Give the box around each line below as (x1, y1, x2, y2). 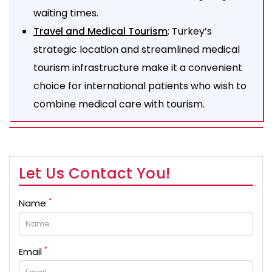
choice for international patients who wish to (33, 78, 246, 93)
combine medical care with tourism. (33, 97, 205, 111)
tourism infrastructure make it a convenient (33, 60, 242, 75)
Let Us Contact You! (19, 163, 171, 183)
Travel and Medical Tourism (33, 24, 168, 38)
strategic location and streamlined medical (33, 42, 240, 56)
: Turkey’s (168, 24, 212, 38)
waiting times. (33, 5, 98, 20)
